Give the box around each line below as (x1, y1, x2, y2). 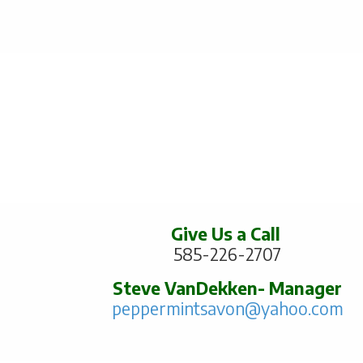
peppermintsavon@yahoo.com (111, 297, 344, 320)
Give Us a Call (170, 223, 284, 246)
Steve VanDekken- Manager (113, 277, 343, 300)
